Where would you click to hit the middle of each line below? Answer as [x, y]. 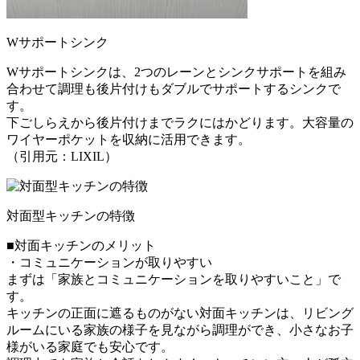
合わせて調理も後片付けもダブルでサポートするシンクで [174, 88]
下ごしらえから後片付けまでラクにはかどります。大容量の [180, 122]
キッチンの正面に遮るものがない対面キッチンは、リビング [180, 313]
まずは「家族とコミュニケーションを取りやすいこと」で [174, 279]
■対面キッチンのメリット [81, 245]
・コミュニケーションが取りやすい [109, 262]
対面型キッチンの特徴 [71, 215]
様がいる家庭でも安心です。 [90, 346]
